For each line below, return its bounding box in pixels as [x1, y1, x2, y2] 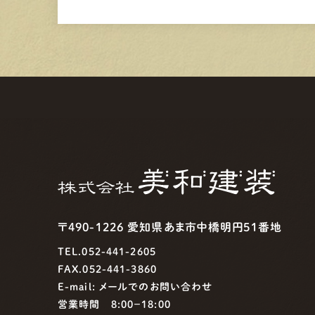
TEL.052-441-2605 [58, 247, 156, 257]
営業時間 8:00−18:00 [58, 300, 171, 310]
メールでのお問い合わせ [98, 282, 214, 292]
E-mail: [58, 282, 99, 292]
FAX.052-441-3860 [58, 264, 157, 275]
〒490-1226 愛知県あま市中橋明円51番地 [58, 221, 282, 233]
